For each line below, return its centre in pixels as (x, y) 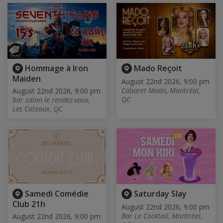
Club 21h (29, 204)
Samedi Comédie (57, 193)
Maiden (27, 78)
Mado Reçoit (158, 68)
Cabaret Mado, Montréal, (161, 90)
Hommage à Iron (56, 68)
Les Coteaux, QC (37, 109)
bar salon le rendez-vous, (51, 100)
